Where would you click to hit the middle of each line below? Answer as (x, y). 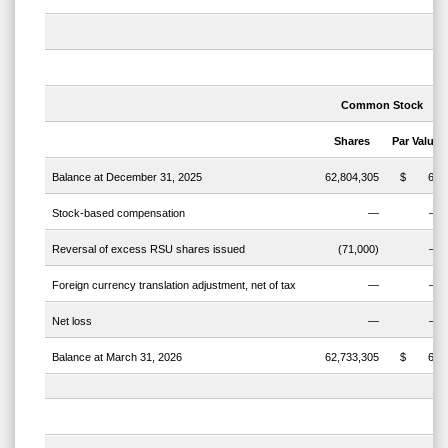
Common (366, 105)
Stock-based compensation (118, 213)
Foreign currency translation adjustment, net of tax (173, 285)
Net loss (71, 321)
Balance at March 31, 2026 (118, 357)
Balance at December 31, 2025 (126, 177)
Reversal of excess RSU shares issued (148, 249)
